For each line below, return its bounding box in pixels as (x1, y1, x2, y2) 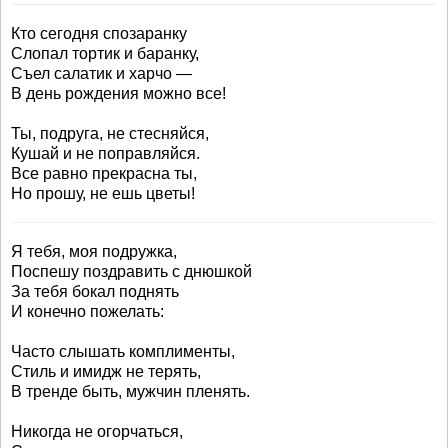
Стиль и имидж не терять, (11, 363, 201, 380)
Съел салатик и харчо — (11, 65, 192, 82)
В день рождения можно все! (11, 85, 226, 102)
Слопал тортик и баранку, (11, 45, 199, 62)
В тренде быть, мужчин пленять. (11, 383, 250, 400)
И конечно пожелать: (11, 303, 164, 320)
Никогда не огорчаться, (11, 423, 183, 440)
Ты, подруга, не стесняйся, (11, 125, 209, 142)
